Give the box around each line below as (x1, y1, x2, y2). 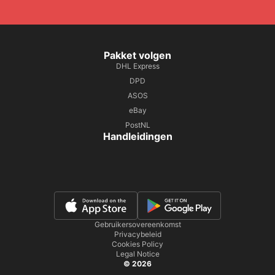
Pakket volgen (104, 49, 171, 61)
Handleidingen (103, 130, 172, 142)
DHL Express (115, 61, 160, 71)
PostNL (125, 120, 150, 130)
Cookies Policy (112, 239, 163, 249)
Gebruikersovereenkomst (94, 220, 181, 229)
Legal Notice (115, 249, 160, 258)
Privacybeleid (114, 230, 161, 239)
